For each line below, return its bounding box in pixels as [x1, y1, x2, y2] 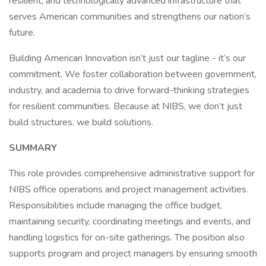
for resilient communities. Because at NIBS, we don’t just [9, 100, 242, 113]
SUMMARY [9, 141, 57, 154]
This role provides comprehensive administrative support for [9, 167, 255, 180]
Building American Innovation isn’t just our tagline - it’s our [9, 52, 246, 65]
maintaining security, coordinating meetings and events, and [9, 215, 251, 228]
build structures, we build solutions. [9, 116, 153, 129]
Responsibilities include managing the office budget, [9, 199, 222, 212]
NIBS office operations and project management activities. [9, 183, 248, 196]
